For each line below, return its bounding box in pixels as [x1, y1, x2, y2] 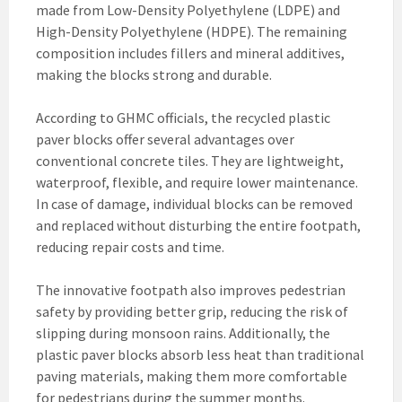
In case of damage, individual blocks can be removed [36, 195, 353, 214]
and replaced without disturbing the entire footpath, [36, 216, 361, 235]
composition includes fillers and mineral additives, [36, 44, 345, 63]
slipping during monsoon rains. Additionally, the [36, 324, 330, 343]
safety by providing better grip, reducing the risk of [36, 302, 348, 321]
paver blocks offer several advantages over [36, 130, 294, 149]
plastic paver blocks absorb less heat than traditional [36, 345, 364, 364]
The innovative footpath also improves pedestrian [36, 281, 345, 300]
